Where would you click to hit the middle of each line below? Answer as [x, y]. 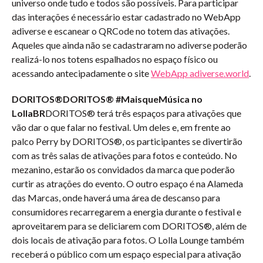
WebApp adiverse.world [200, 73]
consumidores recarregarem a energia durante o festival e [127, 212]
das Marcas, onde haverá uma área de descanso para [116, 198]
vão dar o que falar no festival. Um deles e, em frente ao [121, 127]
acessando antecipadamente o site [81, 73]
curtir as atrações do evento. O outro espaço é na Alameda [127, 183]
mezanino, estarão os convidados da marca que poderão [123, 169]
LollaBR [28, 113]
